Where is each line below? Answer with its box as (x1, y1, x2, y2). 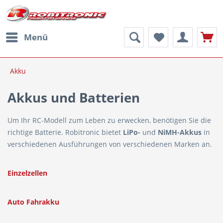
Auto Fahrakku (7, 197, 59, 207)
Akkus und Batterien (7, 89, 140, 107)
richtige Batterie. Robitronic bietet (7, 127, 123, 137)
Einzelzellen (7, 168, 47, 178)
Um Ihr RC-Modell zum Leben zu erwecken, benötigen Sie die (7, 115, 211, 125)
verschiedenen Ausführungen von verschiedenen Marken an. (7, 139, 212, 149)
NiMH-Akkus (158, 127, 202, 137)
